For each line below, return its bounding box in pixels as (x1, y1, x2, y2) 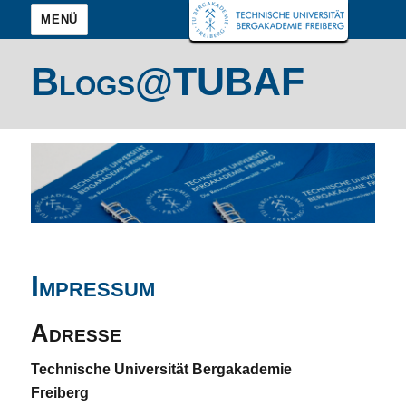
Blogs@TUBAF (31, 60, 305, 103)
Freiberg (31, 385, 90, 401)
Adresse (31, 320, 122, 348)
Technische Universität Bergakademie (31, 362, 293, 378)
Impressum (31, 270, 156, 304)
